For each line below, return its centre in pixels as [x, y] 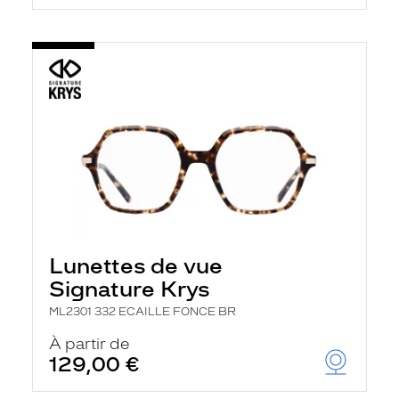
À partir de [90, 344]
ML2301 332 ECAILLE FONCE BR [142, 312]
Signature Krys [129, 289]
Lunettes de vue [136, 266]
